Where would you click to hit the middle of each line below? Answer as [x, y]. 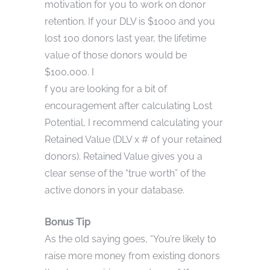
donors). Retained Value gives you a [124, 156]
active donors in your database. [115, 190]
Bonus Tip [67, 222]
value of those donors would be [116, 55]
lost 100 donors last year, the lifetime [125, 38]
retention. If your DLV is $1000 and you [130, 21]
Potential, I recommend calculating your [134, 122]
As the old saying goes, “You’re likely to [130, 239]
